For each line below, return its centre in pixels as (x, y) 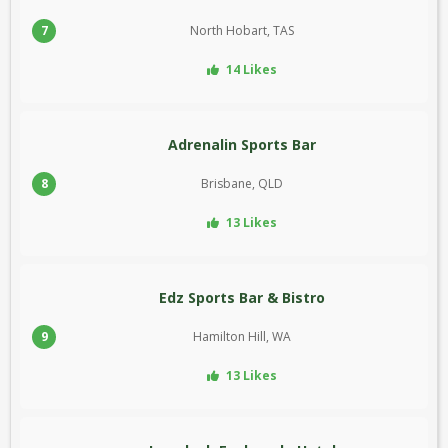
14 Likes (250, 70)
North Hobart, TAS (242, 31)
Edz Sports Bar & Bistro (242, 298)
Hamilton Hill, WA (242, 337)
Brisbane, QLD (242, 184)
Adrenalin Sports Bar (242, 145)
